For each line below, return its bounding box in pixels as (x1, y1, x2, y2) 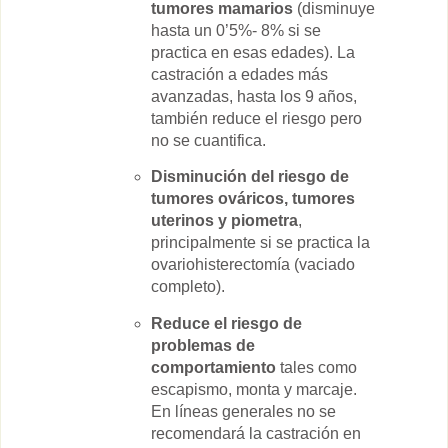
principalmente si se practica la (151, 234, 370, 252)
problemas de (151, 336, 255, 354)
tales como (276, 358, 357, 376)
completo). (151, 278, 225, 296)
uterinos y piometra (151, 212, 298, 230)
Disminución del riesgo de (151, 168, 349, 186)
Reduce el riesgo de (151, 314, 302, 332)
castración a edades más (151, 65, 328, 83)
